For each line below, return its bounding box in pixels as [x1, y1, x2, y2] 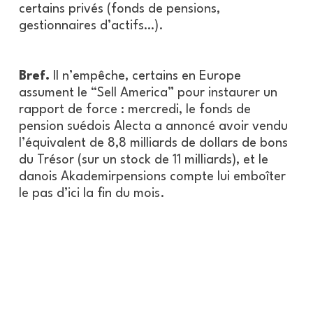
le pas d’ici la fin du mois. [18, 187, 165, 201]
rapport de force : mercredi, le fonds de [18, 103, 251, 117]
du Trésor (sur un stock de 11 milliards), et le [18, 154, 268, 167]
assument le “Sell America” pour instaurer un [18, 87, 277, 100]
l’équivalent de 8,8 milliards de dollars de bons [18, 137, 288, 150]
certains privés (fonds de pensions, [18, 3, 220, 16]
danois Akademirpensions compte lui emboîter [18, 170, 286, 184]
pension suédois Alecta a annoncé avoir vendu [18, 120, 288, 133]
